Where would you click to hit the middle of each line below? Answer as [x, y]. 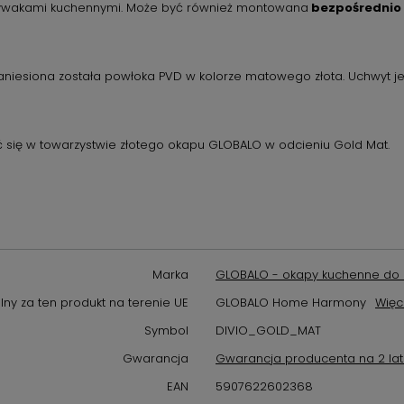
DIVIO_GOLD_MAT [268, 331]
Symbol [166, 331]
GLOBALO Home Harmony [291, 303]
